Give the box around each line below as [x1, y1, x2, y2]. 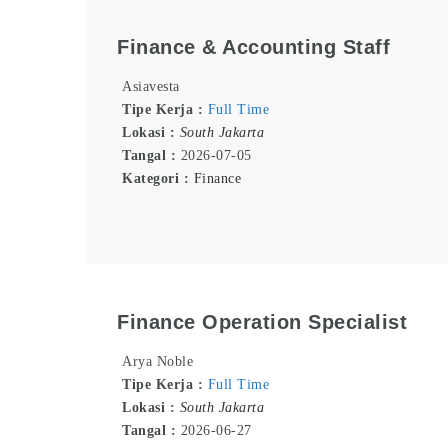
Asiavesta [122, 79, 180, 95]
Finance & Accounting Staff [117, 35, 390, 58]
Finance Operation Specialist [117, 310, 407, 333]
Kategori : [122, 171, 194, 187]
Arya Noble [122, 354, 193, 370]
